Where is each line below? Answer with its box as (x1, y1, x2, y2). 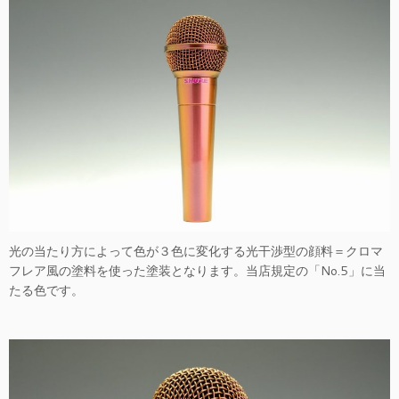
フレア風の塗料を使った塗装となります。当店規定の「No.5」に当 (9, 261, 386, 280)
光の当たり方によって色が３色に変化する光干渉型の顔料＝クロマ (9, 241, 383, 260)
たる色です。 (9, 281, 84, 299)
